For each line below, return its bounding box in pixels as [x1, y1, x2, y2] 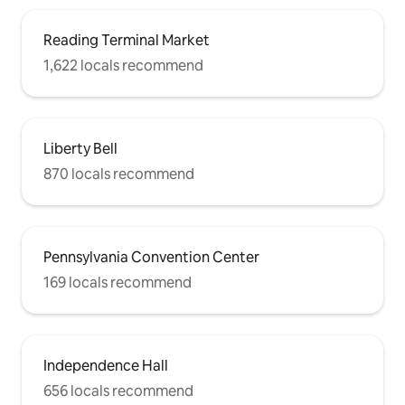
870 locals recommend [43, 164, 194, 184]
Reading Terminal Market [43, 30, 210, 50]
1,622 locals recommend [43, 55, 203, 75]
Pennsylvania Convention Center [43, 247, 259, 267]
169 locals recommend [43, 272, 192, 292]
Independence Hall [43, 355, 168, 375]
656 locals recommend [43, 381, 193, 400]
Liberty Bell [43, 138, 118, 158]
